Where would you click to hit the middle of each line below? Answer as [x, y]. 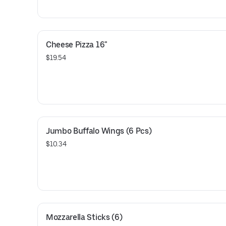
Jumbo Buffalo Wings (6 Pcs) [99, 131]
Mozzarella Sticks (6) [84, 217]
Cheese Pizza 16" [77, 45]
